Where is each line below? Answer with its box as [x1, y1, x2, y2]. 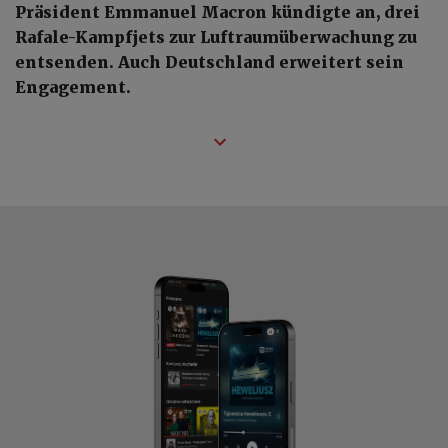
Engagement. [15, 76, 131, 97]
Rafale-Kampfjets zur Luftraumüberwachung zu [15, 26, 417, 47]
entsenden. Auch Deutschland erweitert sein [15, 51, 404, 72]
